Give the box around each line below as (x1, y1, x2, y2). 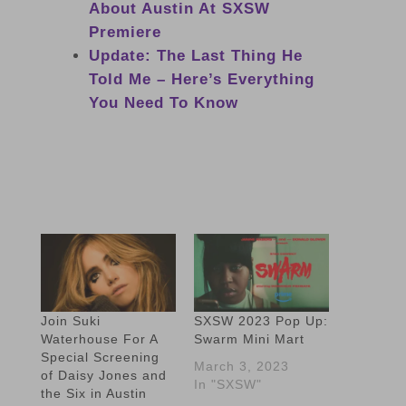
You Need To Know (88, 94, 238, 112)
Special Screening (40, 349, 159, 364)
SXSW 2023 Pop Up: (193, 313, 328, 328)
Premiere (88, 24, 172, 42)
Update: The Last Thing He (88, 47, 303, 65)
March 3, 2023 (193, 358, 289, 373)
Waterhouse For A (40, 331, 158, 346)
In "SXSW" (193, 376, 262, 391)
